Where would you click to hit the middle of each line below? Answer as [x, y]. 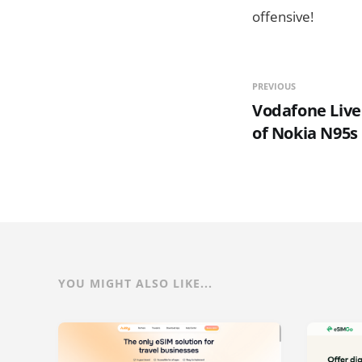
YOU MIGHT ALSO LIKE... [135, 283]
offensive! [283, 16]
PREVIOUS [274, 86]
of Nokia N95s [305, 133]
